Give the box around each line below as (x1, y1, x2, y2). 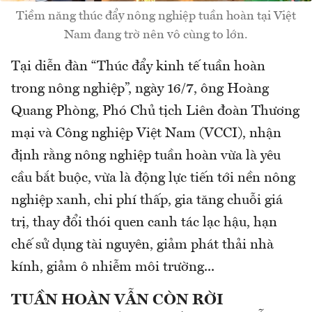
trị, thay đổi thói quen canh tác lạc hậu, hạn (11, 215, 277, 230)
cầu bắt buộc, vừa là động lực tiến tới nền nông (11, 171, 295, 185)
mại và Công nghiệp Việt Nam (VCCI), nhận (11, 126, 281, 141)
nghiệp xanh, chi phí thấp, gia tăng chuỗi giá (11, 193, 283, 208)
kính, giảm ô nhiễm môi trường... (11, 260, 214, 274)
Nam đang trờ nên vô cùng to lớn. (64, 28, 248, 41)
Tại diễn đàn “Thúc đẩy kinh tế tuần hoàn (11, 59, 265, 74)
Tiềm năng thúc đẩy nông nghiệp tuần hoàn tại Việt (16, 9, 296, 22)
